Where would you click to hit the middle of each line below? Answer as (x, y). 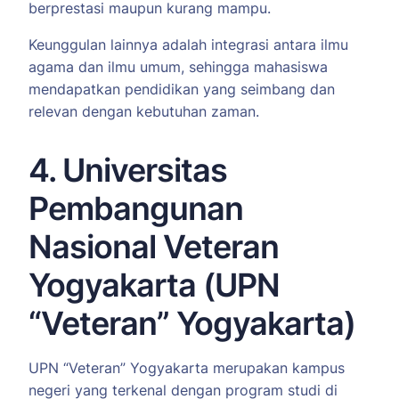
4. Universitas (128, 171)
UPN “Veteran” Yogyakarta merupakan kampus (187, 368)
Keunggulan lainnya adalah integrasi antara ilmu (188, 45)
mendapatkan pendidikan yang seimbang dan (182, 90)
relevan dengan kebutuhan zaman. (144, 112)
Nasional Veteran (154, 247)
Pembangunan (136, 209)
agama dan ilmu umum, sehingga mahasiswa (178, 67)
